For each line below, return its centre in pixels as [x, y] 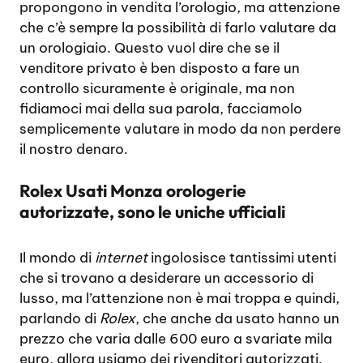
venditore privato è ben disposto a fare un [160, 68]
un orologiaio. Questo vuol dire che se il [149, 47]
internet [121, 258]
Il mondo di [57, 258]
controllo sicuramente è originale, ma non [157, 88]
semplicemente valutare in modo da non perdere [180, 128]
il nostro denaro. [74, 149]
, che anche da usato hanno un [237, 319]
